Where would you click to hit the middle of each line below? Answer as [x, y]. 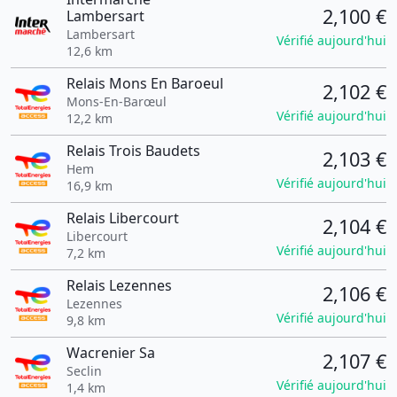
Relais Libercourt [122, 218]
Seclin [84, 371]
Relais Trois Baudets [133, 151]
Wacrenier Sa [110, 353]
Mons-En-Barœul [116, 101]
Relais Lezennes [119, 285]
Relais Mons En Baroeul [144, 83]
